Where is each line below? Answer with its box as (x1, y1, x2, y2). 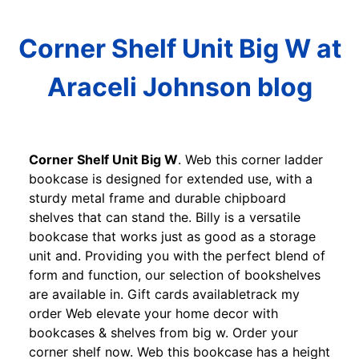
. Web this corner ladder (178, 151, 323, 167)
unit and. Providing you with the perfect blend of (29, 247, 325, 264)
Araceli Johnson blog (46, 71, 313, 103)
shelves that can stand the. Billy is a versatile (29, 208, 301, 225)
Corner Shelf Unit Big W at (18, 33, 341, 65)
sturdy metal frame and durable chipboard (29, 189, 286, 206)
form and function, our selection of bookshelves (29, 266, 321, 283)
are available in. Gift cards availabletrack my (29, 285, 300, 302)
